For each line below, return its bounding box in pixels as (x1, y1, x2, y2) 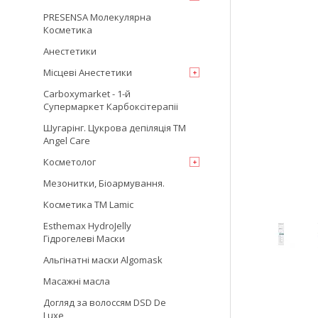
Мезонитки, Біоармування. (43, 177, 165, 190)
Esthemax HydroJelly (43, 219, 131, 232)
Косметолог (43, 155, 96, 168)
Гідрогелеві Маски (43, 232, 125, 245)
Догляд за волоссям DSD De (43, 296, 166, 309)
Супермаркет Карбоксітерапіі (43, 100, 178, 113)
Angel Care (43, 134, 90, 147)
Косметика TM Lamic (43, 198, 133, 211)
